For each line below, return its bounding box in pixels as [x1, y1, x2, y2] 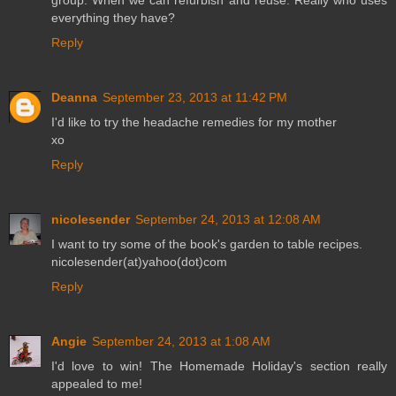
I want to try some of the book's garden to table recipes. [51, 237, 362, 252]
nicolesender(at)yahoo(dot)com [51, 255, 227, 270]
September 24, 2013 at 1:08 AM [92, 334, 270, 349]
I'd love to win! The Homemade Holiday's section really [51, 359, 387, 374]
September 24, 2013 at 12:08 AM [135, 212, 321, 227]
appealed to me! [51, 377, 142, 392]
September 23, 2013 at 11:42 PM [103, 90, 287, 105]
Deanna [51, 90, 97, 105]
